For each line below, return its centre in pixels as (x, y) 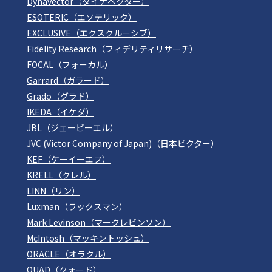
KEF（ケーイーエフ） (69, 159)
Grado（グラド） (60, 96)
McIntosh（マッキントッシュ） (88, 238)
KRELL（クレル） (61, 175)
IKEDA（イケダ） (60, 111)
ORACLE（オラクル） (69, 253)
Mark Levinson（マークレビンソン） (99, 222)
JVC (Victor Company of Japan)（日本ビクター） (123, 143)
